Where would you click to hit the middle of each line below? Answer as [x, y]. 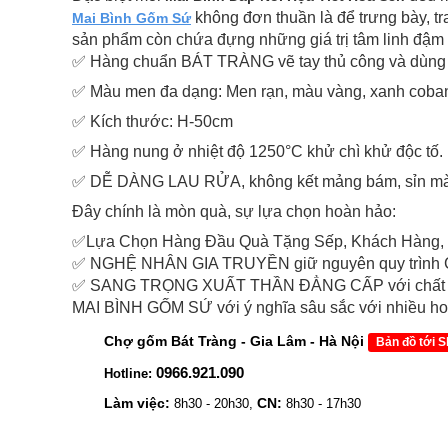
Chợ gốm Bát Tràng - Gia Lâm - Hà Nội [234, 341]
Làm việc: [137, 403]
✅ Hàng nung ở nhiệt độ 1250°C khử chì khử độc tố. [257, 152]
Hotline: [128, 374]
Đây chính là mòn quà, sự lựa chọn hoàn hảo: [234, 212]
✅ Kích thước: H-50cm [152, 122]
